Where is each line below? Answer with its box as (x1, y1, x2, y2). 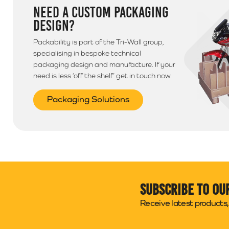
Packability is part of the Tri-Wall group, (33, 38, 164, 46)
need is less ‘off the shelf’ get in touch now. (33, 72, 172, 80)
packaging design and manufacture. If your (33, 60, 175, 68)
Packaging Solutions (47, 94, 129, 104)
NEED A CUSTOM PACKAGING (33, 4, 169, 20)
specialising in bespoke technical (33, 49, 141, 57)
